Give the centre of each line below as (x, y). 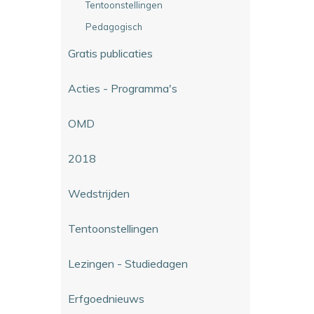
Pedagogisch (114, 26)
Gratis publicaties (110, 53)
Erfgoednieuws (106, 298)
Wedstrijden (99, 193)
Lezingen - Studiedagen (128, 263)
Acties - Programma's (123, 88)
